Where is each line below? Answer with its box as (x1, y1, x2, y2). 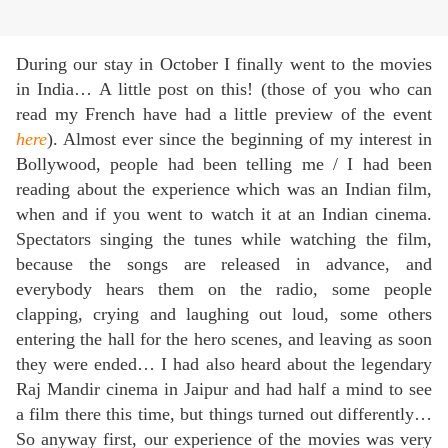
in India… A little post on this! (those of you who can (16, 79, 432, 100)
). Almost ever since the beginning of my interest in (47, 129, 432, 150)
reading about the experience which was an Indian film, (16, 179, 432, 200)
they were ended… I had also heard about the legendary (16, 354, 432, 375)
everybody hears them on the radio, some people (16, 279, 432, 300)
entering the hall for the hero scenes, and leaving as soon (16, 329, 432, 350)
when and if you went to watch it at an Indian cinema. (16, 204, 432, 225)
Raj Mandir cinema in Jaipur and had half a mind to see (16, 379, 432, 400)
